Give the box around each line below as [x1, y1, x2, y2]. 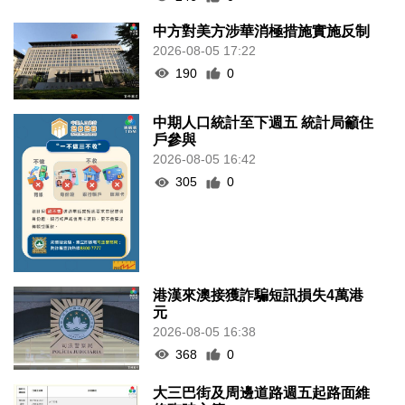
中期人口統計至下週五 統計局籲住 [153, 115, 374, 131]
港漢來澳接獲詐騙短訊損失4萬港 [153, 287, 364, 303]
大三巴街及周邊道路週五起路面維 [153, 385, 371, 401]
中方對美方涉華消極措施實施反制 [153, 23, 371, 39]
